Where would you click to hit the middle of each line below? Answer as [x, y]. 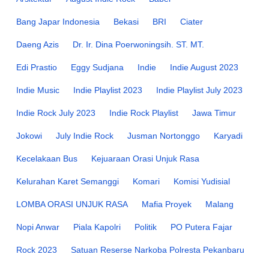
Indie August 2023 [204, 67]
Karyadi [228, 135]
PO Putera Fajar [201, 227]
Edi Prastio [37, 67]
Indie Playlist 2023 [108, 90]
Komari [146, 181]
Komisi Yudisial [202, 181]
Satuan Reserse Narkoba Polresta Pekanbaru [158, 249]
